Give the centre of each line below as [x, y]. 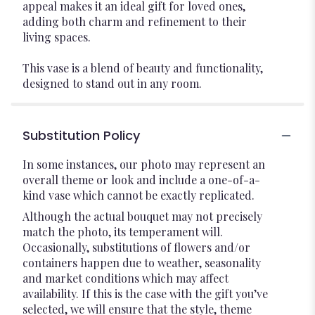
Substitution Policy [81, 135]
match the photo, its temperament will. [123, 232]
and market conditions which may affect [126, 278]
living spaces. [57, 37]
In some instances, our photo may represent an [144, 164]
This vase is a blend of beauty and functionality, [143, 68]
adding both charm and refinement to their [135, 21]
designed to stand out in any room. [112, 83]
